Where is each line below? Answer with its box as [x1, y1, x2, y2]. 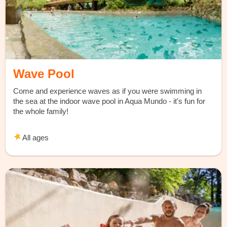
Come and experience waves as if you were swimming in [13, 86, 202, 95]
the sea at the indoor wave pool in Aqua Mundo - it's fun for [13, 96, 206, 105]
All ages [21, 133, 49, 142]
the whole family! [13, 106, 69, 116]
